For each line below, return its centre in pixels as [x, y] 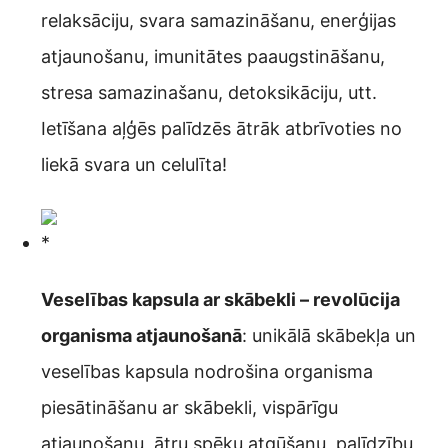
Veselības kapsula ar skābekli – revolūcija [220, 300]
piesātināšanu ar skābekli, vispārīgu [189, 408]
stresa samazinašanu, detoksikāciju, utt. [209, 93]
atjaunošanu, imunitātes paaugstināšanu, [213, 57]
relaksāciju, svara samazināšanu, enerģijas [218, 21]
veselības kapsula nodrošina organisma [207, 372]
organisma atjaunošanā [141, 336]
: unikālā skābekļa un [329, 336]
